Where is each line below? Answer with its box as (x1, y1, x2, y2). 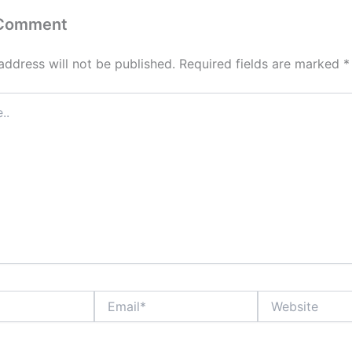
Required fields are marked (179, 56, 343, 72)
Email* (93, 291, 126, 305)
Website (257, 291, 299, 305)
